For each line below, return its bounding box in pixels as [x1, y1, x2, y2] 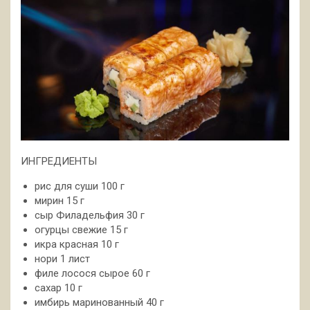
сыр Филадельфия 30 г [35, 209, 145, 222]
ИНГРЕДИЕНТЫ [21, 155, 97, 168]
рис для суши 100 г [35, 180, 125, 193]
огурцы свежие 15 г [35, 224, 128, 237]
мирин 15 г [35, 194, 84, 208]
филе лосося [35, 267, 99, 280]
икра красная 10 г [35, 238, 119, 251]
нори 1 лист [35, 253, 90, 266]
